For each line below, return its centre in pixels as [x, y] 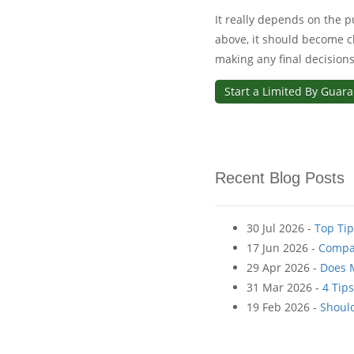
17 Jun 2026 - [282, 248]
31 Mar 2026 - [284, 288]
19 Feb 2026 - [283, 307]
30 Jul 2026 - [281, 228]
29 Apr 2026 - [283, 268]
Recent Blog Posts [280, 178]
